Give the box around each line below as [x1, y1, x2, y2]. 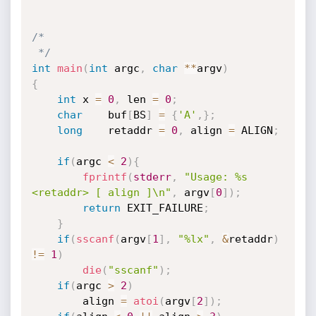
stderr [133, 171, 171, 183]
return [82, 202, 121, 214]
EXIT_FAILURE [120, 202, 203, 214]
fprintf [82, 171, 127, 183]
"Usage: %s [183, 171, 248, 183]
